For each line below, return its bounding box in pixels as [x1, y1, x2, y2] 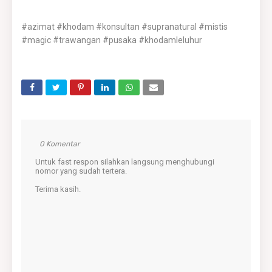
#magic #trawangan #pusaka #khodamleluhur [21, 35, 202, 45]
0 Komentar [39, 140, 80, 148]
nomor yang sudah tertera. [35, 166, 127, 175]
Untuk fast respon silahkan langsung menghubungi [35, 157, 214, 166]
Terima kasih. [35, 185, 81, 194]
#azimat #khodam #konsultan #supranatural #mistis [21, 22, 228, 32]
